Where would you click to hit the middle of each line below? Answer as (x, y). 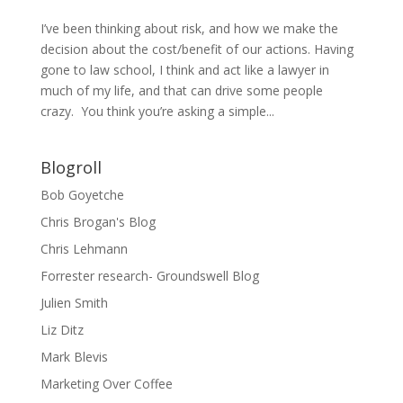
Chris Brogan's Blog (98, 222)
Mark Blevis (74, 357)
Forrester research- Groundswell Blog (149, 276)
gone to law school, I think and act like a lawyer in (184, 70)
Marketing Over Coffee (106, 384)
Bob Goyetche (82, 195)
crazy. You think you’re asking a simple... (157, 111)
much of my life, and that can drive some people (181, 90)
